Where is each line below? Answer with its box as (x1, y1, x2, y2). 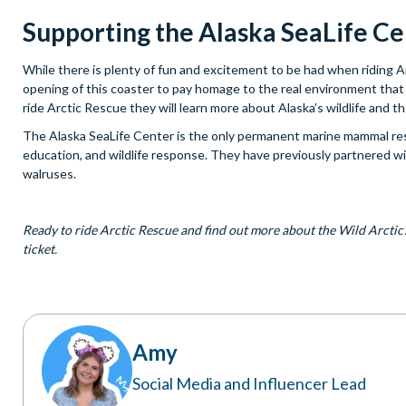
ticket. (23, 241, 57, 257)
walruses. (23, 166, 79, 182)
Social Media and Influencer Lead (132, 373, 366, 394)
